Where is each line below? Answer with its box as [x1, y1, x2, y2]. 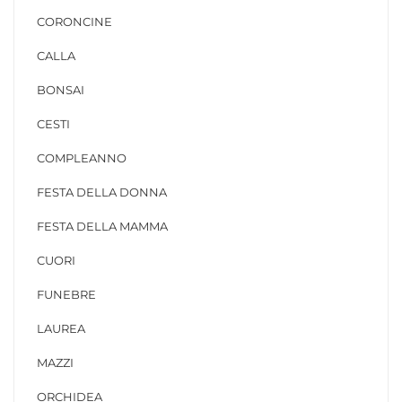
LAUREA [37, 321, 85, 336]
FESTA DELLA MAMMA [37, 219, 168, 233]
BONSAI [37, 83, 84, 97]
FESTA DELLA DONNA [37, 185, 167, 199]
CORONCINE [37, 14, 112, 29]
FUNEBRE [37, 287, 96, 301]
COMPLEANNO [37, 151, 127, 165]
